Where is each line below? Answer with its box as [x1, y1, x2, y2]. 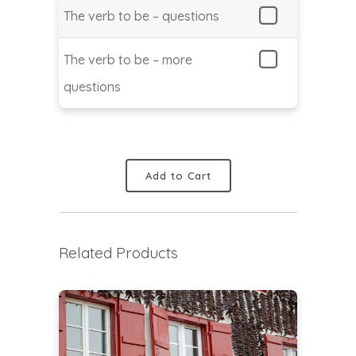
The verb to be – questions [64, 8, 219, 25]
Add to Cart [145, 168, 211, 182]
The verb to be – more [64, 52, 192, 68]
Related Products [59, 243, 178, 263]
